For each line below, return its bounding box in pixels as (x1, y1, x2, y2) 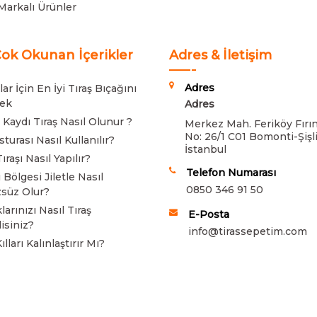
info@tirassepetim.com (188, 224, 307, 238)
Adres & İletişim (169, 47, 272, 63)
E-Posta (188, 207, 229, 221)
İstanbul (185, 142, 226, 156)
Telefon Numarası (186, 166, 276, 179)
